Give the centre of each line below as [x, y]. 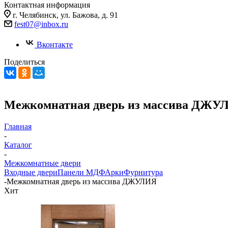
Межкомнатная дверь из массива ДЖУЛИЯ [82, 181]
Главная [18, 126]
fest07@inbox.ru [41, 24]
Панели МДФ [81, 172]
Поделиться [24, 62]
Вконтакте [55, 45]
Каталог [18, 145]
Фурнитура [143, 172]
